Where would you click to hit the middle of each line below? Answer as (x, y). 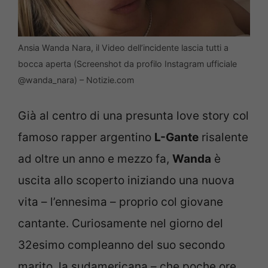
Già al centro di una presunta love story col (133, 115)
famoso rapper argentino (86, 137)
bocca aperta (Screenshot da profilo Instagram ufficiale (127, 64)
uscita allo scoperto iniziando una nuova (126, 180)
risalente (223, 137)
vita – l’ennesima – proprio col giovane (121, 202)
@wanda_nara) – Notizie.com (76, 80)
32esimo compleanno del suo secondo (121, 245)
